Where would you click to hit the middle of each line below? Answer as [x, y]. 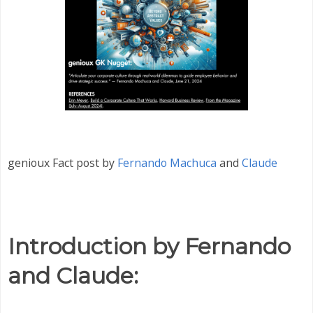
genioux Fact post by [63, 163]
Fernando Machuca [167, 163]
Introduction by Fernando [149, 246]
